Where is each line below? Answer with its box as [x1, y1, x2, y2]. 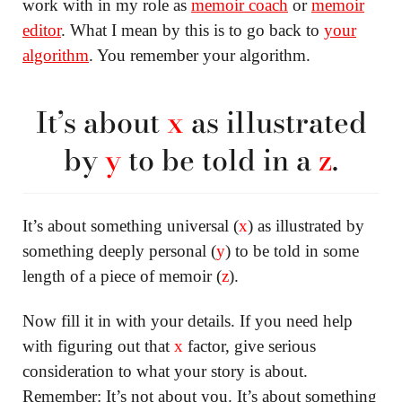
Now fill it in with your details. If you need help [22, 310, 353, 330]
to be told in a [121, 137, 319, 182]
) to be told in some [225, 240, 359, 260]
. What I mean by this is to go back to [61, 20, 324, 39]
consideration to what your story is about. [22, 361, 308, 380]
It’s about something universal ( [22, 215, 239, 235]
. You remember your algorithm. [89, 45, 310, 65]
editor [22, 20, 61, 39]
